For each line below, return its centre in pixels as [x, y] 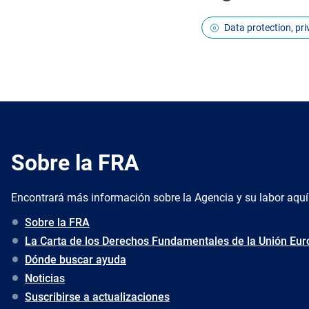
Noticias [45, 278]
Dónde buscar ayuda [76, 259]
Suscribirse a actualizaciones [97, 297]
